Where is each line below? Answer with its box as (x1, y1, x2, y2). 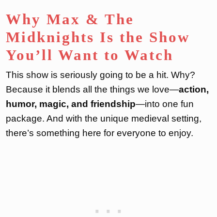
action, (179, 84, 209, 94)
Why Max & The (6, 10, 134, 28)
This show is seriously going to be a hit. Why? (6, 69, 195, 80)
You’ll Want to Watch (6, 46, 173, 63)
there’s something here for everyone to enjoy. (6, 127, 193, 138)
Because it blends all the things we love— (6, 84, 179, 94)
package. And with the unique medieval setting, (6, 113, 201, 124)
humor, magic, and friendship (6, 98, 136, 109)
